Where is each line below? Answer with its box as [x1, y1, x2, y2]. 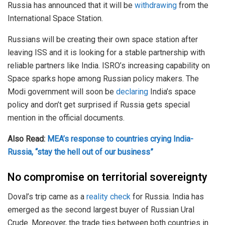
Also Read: [8, 134, 47, 144]
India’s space [148, 87, 196, 97]
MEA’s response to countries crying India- [47, 134, 193, 144]
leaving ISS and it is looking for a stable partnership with [8, 48, 205, 58]
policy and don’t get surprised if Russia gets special [8, 100, 190, 110]
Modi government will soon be [8, 87, 116, 97]
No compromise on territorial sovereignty [8, 169, 207, 185]
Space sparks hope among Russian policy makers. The [8, 74, 199, 84]
